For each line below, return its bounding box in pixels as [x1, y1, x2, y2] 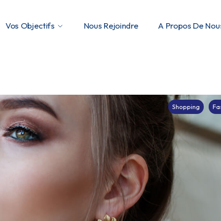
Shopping [172, 103, 200, 110]
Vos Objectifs [5, 20, 55, 31]
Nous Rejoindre [83, 20, 139, 31]
